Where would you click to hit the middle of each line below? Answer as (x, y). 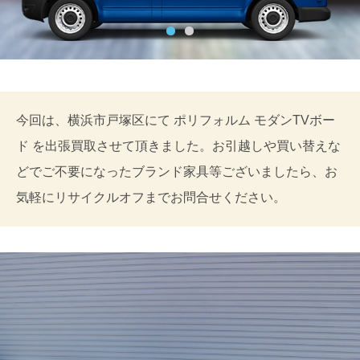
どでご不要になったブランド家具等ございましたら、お (177, 171)
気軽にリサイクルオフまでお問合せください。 (151, 197)
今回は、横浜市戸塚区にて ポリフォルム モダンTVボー (176, 120)
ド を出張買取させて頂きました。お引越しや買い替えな (178, 145)
